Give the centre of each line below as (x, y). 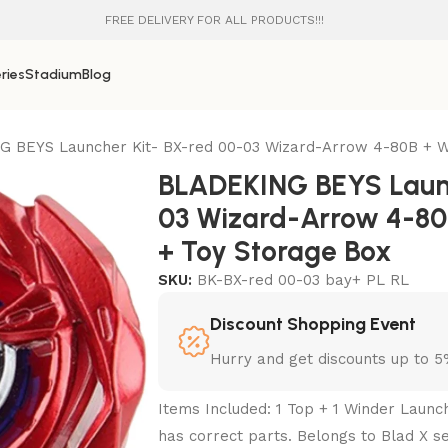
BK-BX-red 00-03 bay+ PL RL (303, 280)
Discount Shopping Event (313, 324)
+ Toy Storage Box (275, 251)
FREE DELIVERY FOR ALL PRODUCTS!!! (214, 20)
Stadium (53, 74)
